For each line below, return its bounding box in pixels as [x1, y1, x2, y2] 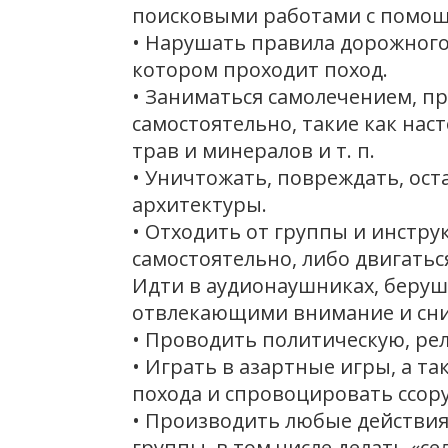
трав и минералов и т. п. [132, 137, 375, 164]
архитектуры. [132, 191, 267, 218]
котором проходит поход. [132, 56, 388, 83]
